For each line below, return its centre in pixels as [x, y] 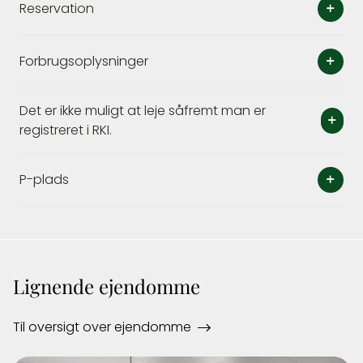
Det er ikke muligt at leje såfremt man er [143, 111]
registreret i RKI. [66, 130]
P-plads [44, 179]
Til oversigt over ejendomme [102, 327]
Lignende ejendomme [107, 285]
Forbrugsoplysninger [84, 61]
